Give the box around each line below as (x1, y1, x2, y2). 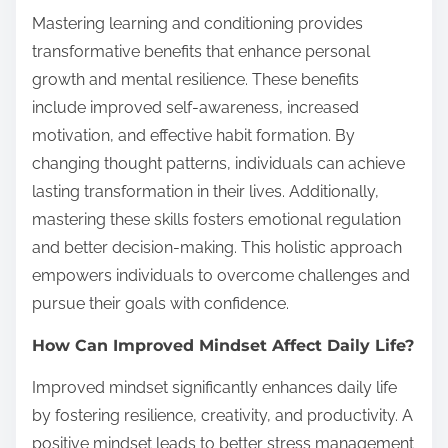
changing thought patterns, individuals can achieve (32, 153, 405, 173)
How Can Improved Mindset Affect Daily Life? (32, 335, 414, 355)
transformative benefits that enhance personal (32, 41, 370, 61)
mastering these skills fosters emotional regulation (32, 209, 401, 229)
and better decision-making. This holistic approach (32, 237, 402, 257)
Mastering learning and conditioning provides (32, 13, 363, 33)
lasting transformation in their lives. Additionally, (32, 181, 379, 201)
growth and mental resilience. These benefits (32, 69, 359, 89)
